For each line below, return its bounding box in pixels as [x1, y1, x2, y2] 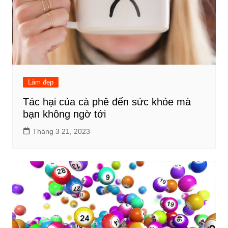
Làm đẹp [27, 78, 53, 86]
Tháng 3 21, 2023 [32, 127, 90, 135]
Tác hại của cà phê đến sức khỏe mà [22, 96, 191, 107]
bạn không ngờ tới [22, 108, 106, 120]
